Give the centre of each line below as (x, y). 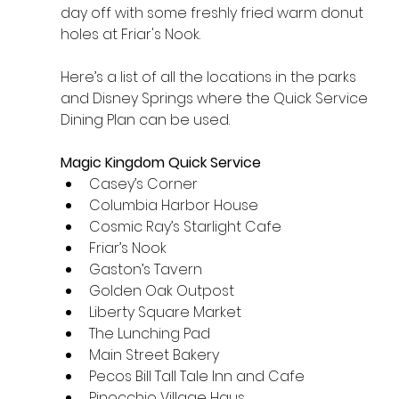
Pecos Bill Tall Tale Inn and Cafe (196, 377)
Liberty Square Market (165, 313)
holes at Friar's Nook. (130, 35)
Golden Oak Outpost (161, 291)
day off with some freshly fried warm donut (213, 13)
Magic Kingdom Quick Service (160, 163)
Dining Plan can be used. (145, 120)
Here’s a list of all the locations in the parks (210, 77)
